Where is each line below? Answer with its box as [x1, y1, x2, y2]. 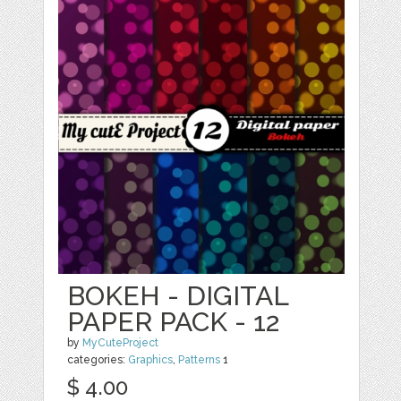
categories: [67, 354, 129, 366]
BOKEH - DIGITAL [67, 280, 289, 311]
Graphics [128, 354, 174, 366]
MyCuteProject [82, 337, 159, 349]
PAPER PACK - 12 [67, 306, 280, 337]
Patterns [178, 354, 221, 366]
